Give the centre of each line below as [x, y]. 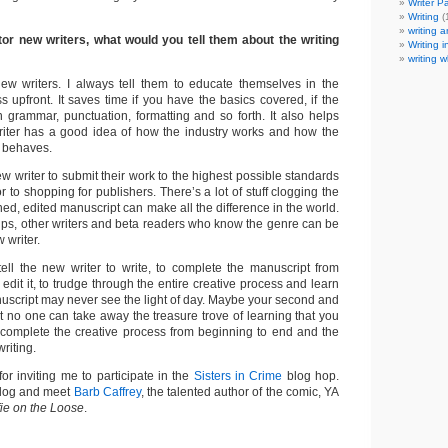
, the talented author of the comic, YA [239, 392]
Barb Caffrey [107, 392]
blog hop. [311, 376]
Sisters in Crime [238, 376]
